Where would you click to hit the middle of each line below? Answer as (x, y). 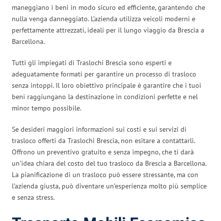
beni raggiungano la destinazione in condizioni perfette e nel (105, 96)
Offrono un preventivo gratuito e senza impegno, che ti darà (103, 152)
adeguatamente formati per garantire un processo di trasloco (104, 74)
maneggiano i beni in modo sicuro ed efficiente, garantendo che (109, 7)
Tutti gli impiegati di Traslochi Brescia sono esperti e (92, 62)
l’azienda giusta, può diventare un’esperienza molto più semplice (109, 186)
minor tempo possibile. (47, 108)
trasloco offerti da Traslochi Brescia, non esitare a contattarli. (103, 140)
